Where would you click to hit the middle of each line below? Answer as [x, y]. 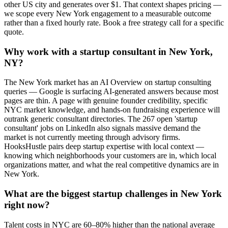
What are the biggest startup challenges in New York [113, 194]
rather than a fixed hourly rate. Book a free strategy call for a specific [114, 23]
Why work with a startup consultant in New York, [108, 51]
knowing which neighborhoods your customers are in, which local [110, 156]
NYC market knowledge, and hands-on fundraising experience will [112, 110]
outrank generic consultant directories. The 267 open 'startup [101, 119]
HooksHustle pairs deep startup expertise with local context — [104, 147]
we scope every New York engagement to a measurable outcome [108, 13]
